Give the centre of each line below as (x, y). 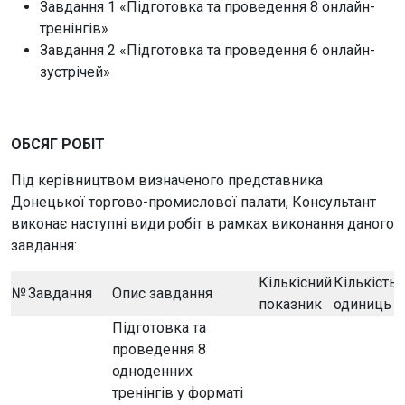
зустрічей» (75, 72)
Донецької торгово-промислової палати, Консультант (193, 202)
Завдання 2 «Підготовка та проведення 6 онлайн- (207, 50)
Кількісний (295, 283)
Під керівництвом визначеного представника (167, 180)
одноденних (152, 371)
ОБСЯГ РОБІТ (58, 144)
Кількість (365, 283)
